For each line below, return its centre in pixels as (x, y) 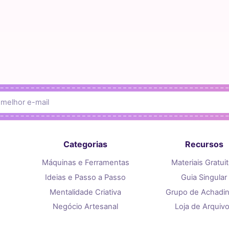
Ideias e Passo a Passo (86, 177)
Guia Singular (204, 177)
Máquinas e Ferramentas (85, 163)
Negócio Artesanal (86, 207)
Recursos (204, 144)
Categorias (86, 144)
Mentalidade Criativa (86, 192)
